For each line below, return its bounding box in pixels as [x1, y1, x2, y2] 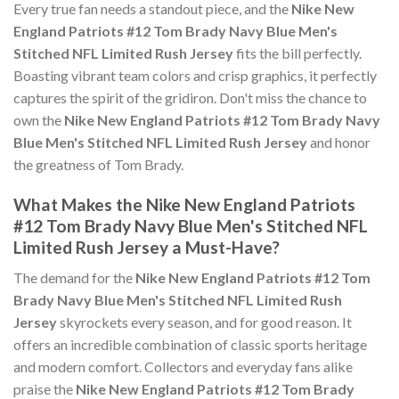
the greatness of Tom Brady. [13, 156, 183, 174]
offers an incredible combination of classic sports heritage [13, 336, 367, 354]
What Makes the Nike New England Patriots [13, 193, 355, 215]
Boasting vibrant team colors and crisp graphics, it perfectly [13, 67, 377, 85]
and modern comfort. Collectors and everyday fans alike [13, 358, 353, 376]
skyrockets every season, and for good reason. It [57, 313, 352, 331]
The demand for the [13, 269, 135, 287]
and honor [307, 134, 370, 151]
